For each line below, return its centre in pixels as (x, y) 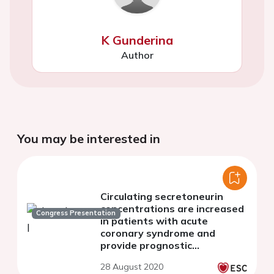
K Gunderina (137, 40)
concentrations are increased (172, 209)
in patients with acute (154, 221)
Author (137, 55)
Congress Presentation (76, 213)
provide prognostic (146, 246)
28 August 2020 (132, 267)
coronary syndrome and (158, 233)
